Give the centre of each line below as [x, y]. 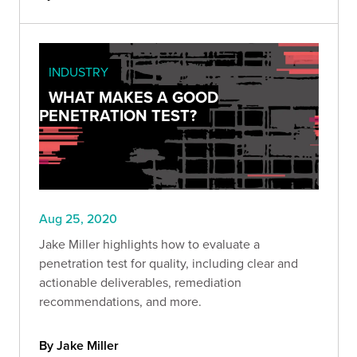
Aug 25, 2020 [78, 219]
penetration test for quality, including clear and [169, 263]
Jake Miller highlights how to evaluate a [149, 244]
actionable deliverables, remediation [107, 282]
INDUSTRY [78, 72]
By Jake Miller [79, 346]
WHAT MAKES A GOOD [133, 97]
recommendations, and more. [120, 302]
